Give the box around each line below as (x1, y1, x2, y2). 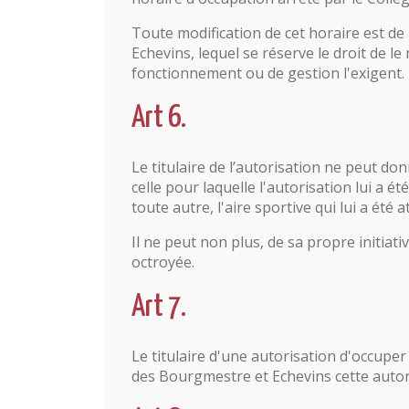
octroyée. (131, 252, 194, 272)
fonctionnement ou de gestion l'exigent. (131, 63, 404, 83)
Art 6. (131, 103, 186, 133)
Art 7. (131, 292, 186, 322)
